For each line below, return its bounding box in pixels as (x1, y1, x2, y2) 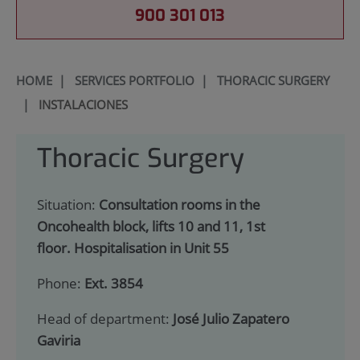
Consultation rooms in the (98, 195, 260, 215)
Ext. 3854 (84, 274, 143, 293)
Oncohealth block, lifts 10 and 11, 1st (36, 217, 265, 236)
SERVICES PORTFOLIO (74, 72, 194, 88)
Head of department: (36, 309, 173, 328)
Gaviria (36, 330, 80, 350)
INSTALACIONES (38, 96, 128, 112)
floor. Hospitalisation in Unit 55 (36, 239, 229, 258)
